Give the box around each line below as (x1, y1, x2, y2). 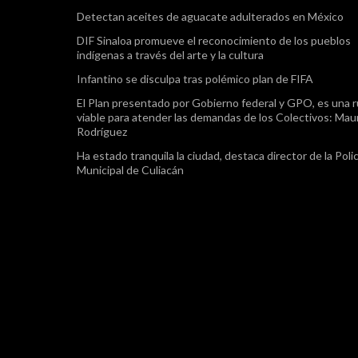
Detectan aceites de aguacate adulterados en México (77, 10, 344, 24)
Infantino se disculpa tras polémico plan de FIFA (77, 72, 314, 86)
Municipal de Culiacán (77, 163, 185, 177)
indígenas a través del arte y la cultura (77, 48, 265, 62)
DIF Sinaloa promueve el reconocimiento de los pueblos (77, 34, 352, 48)
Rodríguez (77, 125, 128, 139)
